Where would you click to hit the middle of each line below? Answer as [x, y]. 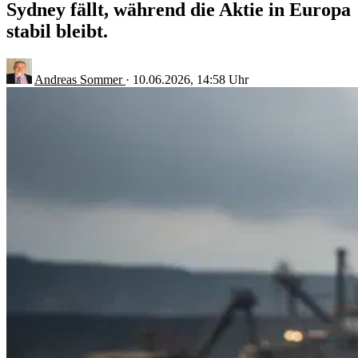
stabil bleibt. [57, 31]
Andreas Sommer [80, 79]
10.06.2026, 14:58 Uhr [191, 79]
